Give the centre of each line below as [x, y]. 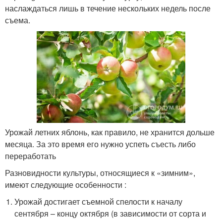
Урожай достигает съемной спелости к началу [99, 201]
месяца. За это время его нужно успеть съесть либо [100, 144]
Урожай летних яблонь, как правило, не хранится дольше [110, 132]
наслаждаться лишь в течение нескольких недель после [108, 8]
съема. [18, 20]
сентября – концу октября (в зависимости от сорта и [111, 213]
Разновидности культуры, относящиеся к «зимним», [100, 172]
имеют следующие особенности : [66, 184]
